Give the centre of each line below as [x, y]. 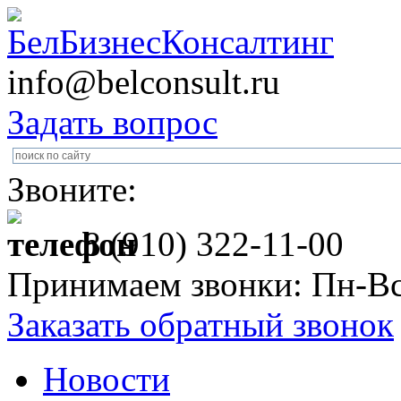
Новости [107, 379]
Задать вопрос [112, 122]
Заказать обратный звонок [200, 324]
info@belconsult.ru [144, 82]
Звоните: [72, 189]
